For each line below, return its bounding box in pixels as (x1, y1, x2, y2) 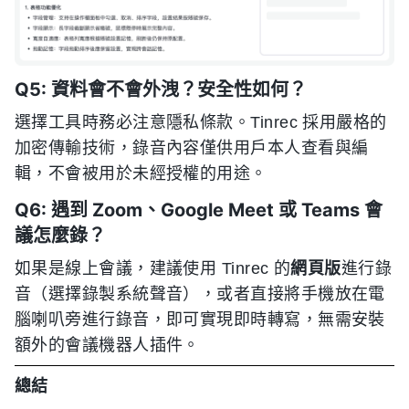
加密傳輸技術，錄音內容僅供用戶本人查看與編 (15, 138, 369, 157)
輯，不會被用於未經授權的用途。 (15, 163, 267, 183)
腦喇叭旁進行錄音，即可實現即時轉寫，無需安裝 (15, 309, 385, 329)
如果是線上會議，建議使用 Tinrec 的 (15, 258, 291, 278)
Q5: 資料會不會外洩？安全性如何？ (15, 78, 307, 100)
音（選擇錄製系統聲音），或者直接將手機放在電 (15, 284, 385, 303)
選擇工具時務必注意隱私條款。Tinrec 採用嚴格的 (15, 112, 387, 131)
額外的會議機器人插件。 (15, 335, 200, 354)
